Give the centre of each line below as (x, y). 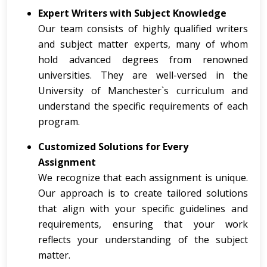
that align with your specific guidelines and (143, 209)
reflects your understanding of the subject (143, 240)
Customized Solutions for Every (113, 147)
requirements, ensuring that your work (143, 224)
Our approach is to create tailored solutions (143, 193)
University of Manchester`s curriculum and (143, 91)
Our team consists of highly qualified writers (143, 29)
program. (59, 122)
